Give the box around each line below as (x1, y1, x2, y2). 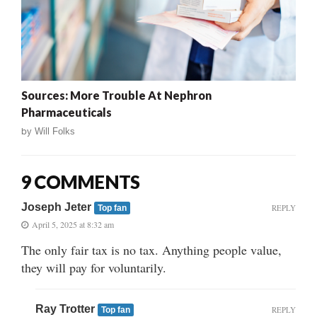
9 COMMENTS (21, 171, 140, 194)
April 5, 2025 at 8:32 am (32, 219, 114, 231)
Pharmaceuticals (21, 105, 112, 120)
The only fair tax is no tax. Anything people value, (21, 241, 282, 259)
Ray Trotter (35, 303, 98, 316)
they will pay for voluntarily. (21, 259, 166, 277)
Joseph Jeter (21, 201, 94, 214)
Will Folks (35, 126, 75, 137)
